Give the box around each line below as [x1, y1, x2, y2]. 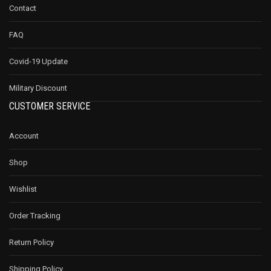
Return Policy [9, 237, 54, 247]
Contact [9, 3, 36, 13]
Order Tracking [9, 211, 60, 220]
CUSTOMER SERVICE [9, 100, 90, 112]
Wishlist [9, 184, 37, 194]
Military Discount [9, 83, 67, 93]
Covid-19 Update [9, 56, 68, 66]
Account [9, 131, 39, 140]
